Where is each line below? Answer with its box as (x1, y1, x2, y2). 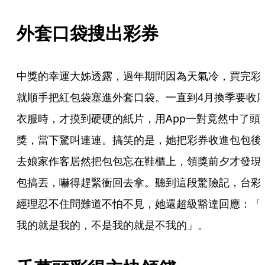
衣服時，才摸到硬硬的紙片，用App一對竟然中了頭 (17, 111, 260, 125)
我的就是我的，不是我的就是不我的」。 (17, 218, 208, 232)
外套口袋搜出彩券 (17, 21, 159, 45)
